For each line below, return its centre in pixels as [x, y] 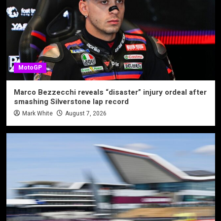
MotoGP [30, 67]
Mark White [37, 113]
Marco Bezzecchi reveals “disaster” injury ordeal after [110, 92]
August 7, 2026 [86, 113]
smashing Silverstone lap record [71, 101]
